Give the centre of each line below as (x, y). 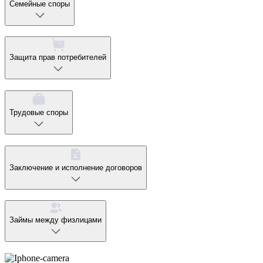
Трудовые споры (39, 112)
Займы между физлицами (55, 220)
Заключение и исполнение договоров (76, 167)
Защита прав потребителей (58, 58)
